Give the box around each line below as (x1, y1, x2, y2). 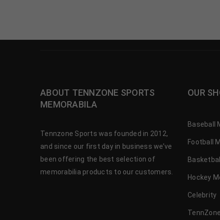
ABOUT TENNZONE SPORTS (40, 87, 155, 98)
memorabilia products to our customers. (40, 167, 173, 176)
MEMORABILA (40, 99, 98, 110)
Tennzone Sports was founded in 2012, (40, 129, 168, 137)
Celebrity (188, 191, 217, 199)
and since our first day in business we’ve (40, 142, 172, 150)
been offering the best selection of (40, 155, 155, 163)
